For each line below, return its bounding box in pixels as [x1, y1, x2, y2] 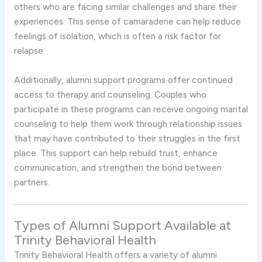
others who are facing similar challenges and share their [13, 1, 237, 13]
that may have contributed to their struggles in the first [13, 133, 240, 144]
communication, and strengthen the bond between [13, 162, 222, 174]
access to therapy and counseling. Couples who [13, 89, 206, 101]
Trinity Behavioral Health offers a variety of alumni [13, 249, 217, 261]
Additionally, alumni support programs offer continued [13, 74, 233, 86]
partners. [13, 177, 50, 188]
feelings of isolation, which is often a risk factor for [13, 30, 221, 42]
